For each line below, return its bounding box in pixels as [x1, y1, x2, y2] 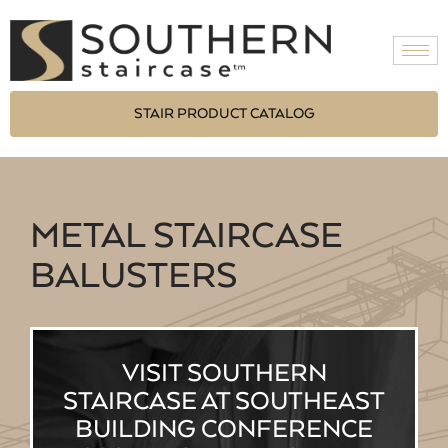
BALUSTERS [30, 257, 237, 298]
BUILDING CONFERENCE [75, 416, 373, 445]
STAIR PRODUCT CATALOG [133, 106, 315, 123]
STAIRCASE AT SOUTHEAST [63, 388, 385, 417]
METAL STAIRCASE [30, 217, 343, 258]
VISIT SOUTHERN [121, 360, 327, 389]
